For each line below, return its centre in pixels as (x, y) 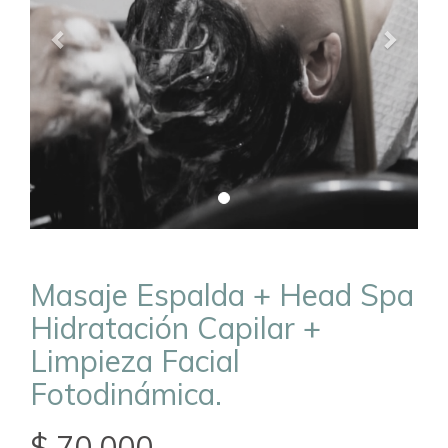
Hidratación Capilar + (175, 328)
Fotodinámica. (126, 394)
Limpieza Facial (135, 361)
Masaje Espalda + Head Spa (222, 295)
